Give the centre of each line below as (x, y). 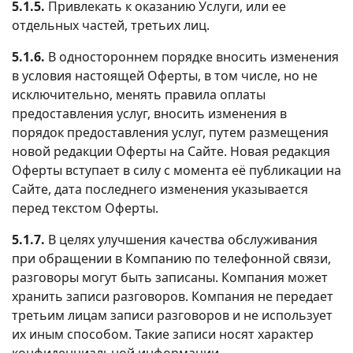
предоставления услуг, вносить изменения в (149, 113)
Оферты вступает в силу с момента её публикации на (176, 170)
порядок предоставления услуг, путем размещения (170, 132)
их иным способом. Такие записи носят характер (163, 334)
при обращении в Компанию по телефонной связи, (171, 258)
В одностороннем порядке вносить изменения (192, 56)
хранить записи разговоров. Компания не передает (173, 296)
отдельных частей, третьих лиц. (111, 25)
